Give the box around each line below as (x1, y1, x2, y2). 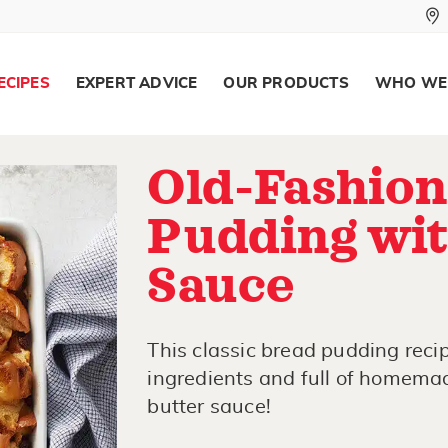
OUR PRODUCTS (223, 76, 349, 91)
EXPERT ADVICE (75, 76, 198, 91)
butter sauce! (147, 397, 271, 417)
